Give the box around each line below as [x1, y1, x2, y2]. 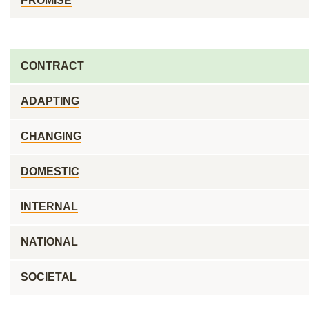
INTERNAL [21, 201, 78, 212]
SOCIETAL [21, 271, 77, 283]
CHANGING [21, 130, 81, 142]
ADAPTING [21, 95, 79, 107]
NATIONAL [21, 236, 78, 248]
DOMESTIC [21, 166, 79, 177]
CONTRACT [21, 60, 84, 72]
